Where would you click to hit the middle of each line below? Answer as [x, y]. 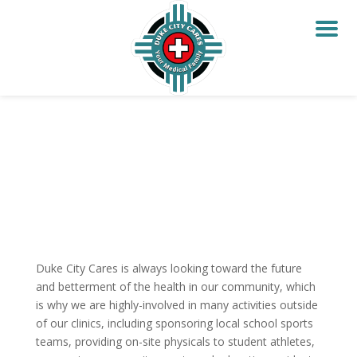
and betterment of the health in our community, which [175, 287]
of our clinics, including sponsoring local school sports [174, 324]
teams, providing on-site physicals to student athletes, [175, 342]
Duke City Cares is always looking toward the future [169, 269]
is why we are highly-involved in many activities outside [177, 305]
